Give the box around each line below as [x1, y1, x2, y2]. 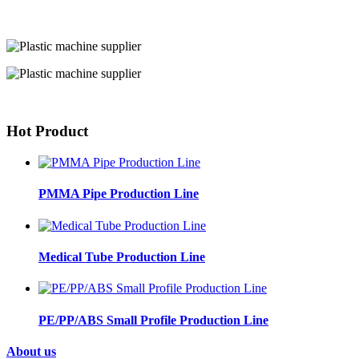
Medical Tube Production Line [38, 249, 205, 264]
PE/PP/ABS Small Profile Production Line [38, 313, 268, 327]
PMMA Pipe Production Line [38, 187, 199, 201]
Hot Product [6, 123, 88, 140]
